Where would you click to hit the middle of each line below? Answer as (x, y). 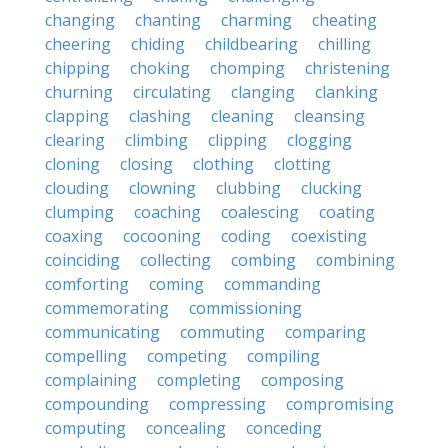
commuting (222, 332)
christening (347, 68)
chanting (168, 20)
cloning (72, 164)
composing (302, 380)
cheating (344, 20)
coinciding (82, 260)
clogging (319, 140)
